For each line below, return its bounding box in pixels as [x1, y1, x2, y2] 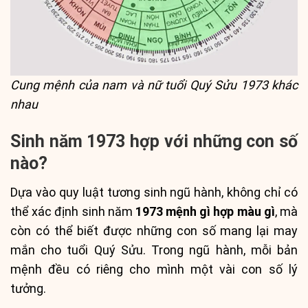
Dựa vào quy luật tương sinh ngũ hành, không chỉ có [10, 185, 298, 200]
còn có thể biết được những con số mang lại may [10, 223, 298, 239]
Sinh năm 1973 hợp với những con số [10, 131, 298, 151]
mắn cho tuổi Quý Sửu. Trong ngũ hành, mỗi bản [10, 243, 298, 258]
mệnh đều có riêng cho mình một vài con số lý [10, 262, 298, 277]
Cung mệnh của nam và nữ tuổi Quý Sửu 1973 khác [10, 78, 298, 93]
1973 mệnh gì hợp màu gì [135, 204, 275, 219]
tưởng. [10, 281, 46, 296]
